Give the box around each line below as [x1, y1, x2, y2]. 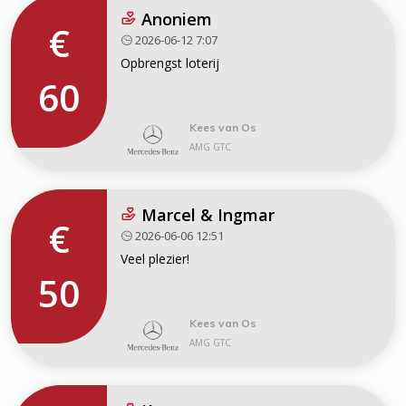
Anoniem [137, 7, 212, 30]
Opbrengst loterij [121, 53, 219, 72]
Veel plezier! [121, 249, 189, 267]
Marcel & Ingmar [137, 203, 275, 226]
